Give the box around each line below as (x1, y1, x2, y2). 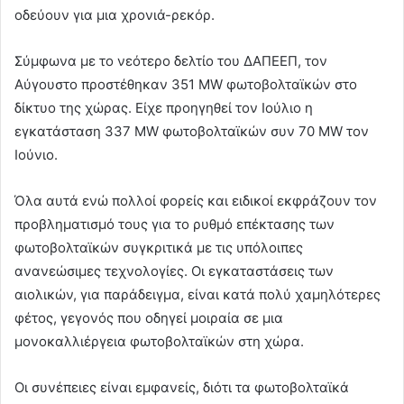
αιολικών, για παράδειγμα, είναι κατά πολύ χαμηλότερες (14, 286, 381, 304)
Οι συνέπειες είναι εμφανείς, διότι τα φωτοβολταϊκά (14, 379, 349, 397)
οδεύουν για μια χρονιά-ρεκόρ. (14, 6, 215, 24)
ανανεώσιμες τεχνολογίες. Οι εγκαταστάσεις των (14, 262, 334, 280)
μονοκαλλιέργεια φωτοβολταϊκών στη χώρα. (14, 333, 304, 351)
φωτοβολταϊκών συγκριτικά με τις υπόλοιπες (14, 239, 303, 257)
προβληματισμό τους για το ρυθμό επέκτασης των (14, 216, 335, 234)
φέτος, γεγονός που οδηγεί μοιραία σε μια (14, 309, 283, 327)
